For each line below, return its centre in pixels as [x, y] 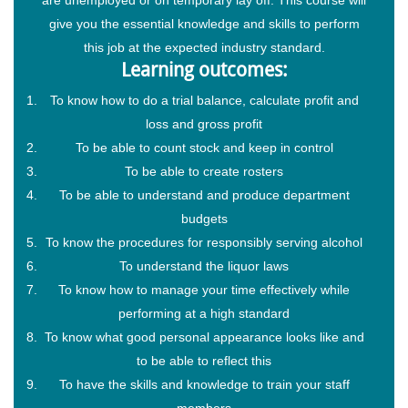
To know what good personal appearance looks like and [204, 337]
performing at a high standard [204, 313]
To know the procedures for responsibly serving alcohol [204, 242]
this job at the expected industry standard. [204, 47]
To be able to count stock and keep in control [204, 147]
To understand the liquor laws [204, 265]
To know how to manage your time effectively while [204, 289]
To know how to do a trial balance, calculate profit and [204, 100]
